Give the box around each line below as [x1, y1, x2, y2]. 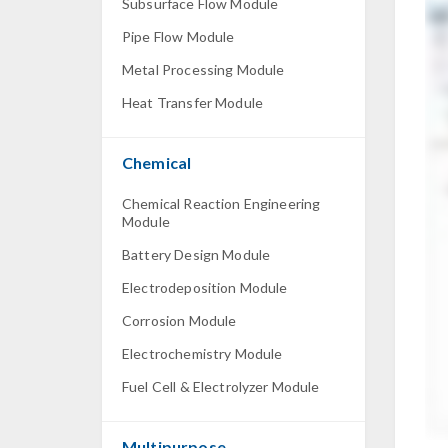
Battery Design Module [122, 246, 271, 263]
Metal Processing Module [122, 61, 285, 78]
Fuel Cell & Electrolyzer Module [122, 378, 320, 395]
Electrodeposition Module [122, 279, 288, 296]
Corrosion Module [122, 312, 237, 329]
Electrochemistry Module [122, 345, 283, 362]
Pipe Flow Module [122, 28, 235, 45]
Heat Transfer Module [122, 94, 263, 111]
